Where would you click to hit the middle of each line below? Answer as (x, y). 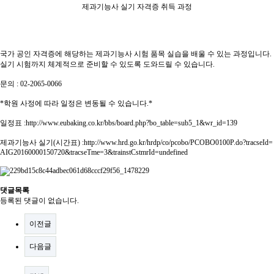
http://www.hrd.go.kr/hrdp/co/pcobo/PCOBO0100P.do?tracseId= (178, 142)
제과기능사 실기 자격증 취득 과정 (137, 6)
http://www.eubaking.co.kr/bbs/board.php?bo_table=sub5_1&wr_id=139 (131, 123)
